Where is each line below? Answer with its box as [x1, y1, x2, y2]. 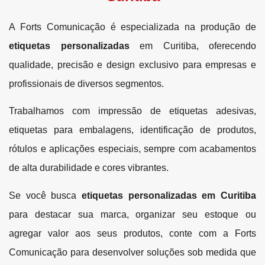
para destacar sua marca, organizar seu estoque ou [9, 209, 256, 219]
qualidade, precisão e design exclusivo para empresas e [9, 60, 256, 70]
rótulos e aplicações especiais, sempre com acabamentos [9, 144, 256, 154]
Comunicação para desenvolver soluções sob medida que [9, 247, 256, 257]
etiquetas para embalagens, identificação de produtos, [9, 125, 256, 135]
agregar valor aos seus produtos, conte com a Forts [9, 228, 256, 238]
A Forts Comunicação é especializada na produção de [9, 22, 256, 32]
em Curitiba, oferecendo [129, 41, 256, 51]
